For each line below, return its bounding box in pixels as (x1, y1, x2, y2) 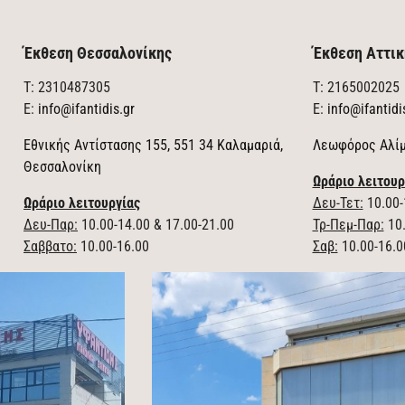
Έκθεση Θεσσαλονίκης (24, 43, 172, 62)
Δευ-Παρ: (24, 216, 78, 233)
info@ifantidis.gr (38, 100, 135, 118)
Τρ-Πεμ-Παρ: (312, 216, 384, 233)
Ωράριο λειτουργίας (24, 194, 140, 212)
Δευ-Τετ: (312, 194, 363, 212)
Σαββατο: (24, 238, 77, 255)
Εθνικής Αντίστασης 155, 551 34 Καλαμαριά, (24, 137, 283, 154)
